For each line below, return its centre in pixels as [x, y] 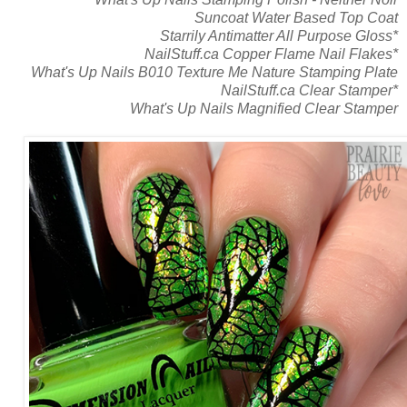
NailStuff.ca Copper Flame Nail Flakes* [271, 54]
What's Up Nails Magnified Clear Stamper [264, 108]
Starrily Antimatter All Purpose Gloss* [279, 35]
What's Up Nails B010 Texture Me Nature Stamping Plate [214, 72]
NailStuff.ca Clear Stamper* [309, 90]
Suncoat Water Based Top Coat [296, 17]
